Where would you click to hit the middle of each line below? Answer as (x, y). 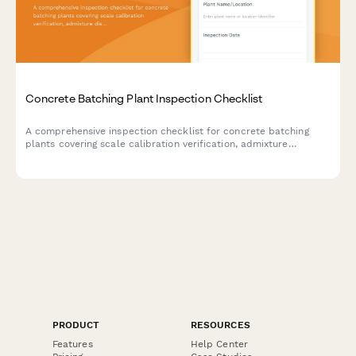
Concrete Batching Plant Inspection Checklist (144, 99)
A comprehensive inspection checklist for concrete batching (167, 132)
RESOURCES (221, 325)
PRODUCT (76, 325)
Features (73, 344)
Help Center (219, 344)
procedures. (54, 170)
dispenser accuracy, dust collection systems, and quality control (178, 157)
